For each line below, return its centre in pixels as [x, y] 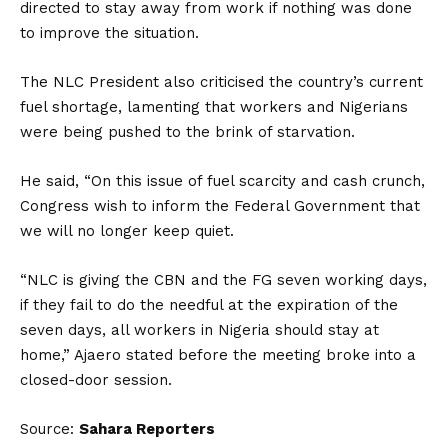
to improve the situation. [109, 33]
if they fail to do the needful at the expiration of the [209, 305]
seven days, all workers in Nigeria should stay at [199, 330]
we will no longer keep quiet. [127, 231]
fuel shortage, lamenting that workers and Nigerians [214, 107]
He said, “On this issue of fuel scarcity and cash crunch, [222, 181]
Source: [49, 429]
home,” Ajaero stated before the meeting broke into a [218, 355]
